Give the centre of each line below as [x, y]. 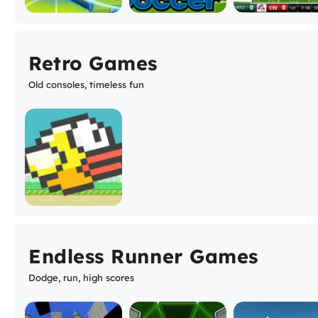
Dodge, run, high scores [81, 277]
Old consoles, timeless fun [86, 84]
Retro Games [93, 63]
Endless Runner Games [143, 256]
